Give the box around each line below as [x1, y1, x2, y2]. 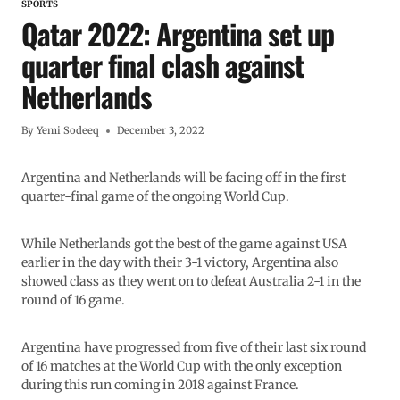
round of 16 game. [21, 292, 125, 309]
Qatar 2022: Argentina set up [21, 12, 334, 55]
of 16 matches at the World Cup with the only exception [21, 358, 342, 375]
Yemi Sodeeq [37, 124, 100, 137]
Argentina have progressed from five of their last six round [21, 339, 366, 356]
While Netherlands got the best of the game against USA [21, 236, 347, 253]
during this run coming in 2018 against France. [21, 377, 299, 394]
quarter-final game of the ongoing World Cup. [21, 188, 289, 205]
